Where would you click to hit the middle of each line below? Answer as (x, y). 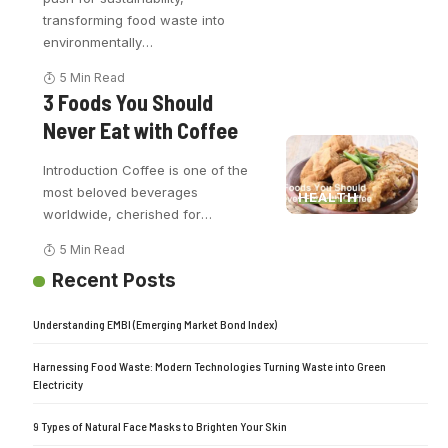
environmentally (93, 42)
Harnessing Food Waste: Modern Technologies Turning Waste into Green (210, 366)
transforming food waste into (134, 20)
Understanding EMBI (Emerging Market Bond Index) (155, 324)
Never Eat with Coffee (141, 130)
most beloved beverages (121, 192)
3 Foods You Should (128, 102)
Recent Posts (113, 281)
